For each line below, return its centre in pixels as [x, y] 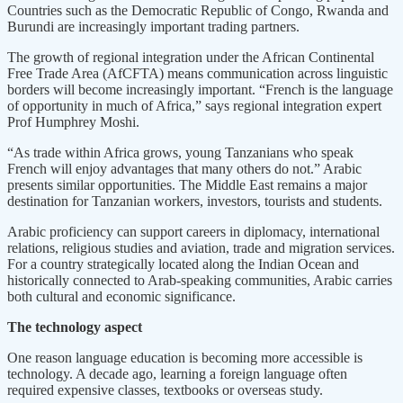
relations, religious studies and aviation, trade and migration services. [201, 247]
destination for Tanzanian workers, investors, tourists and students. [195, 201]
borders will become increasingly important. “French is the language [200, 89]
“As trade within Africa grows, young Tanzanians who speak [180, 152]
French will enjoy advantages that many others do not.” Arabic [184, 168]
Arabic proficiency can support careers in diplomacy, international [193, 231]
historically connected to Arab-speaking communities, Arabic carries [200, 280]
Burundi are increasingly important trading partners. [153, 26]
